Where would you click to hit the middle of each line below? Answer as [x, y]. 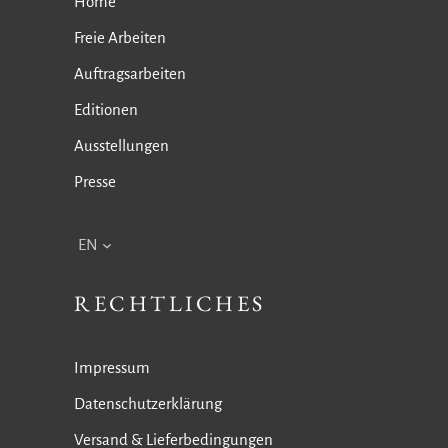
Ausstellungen [121, 145]
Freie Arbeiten [120, 37]
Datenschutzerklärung [148, 403]
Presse [95, 181]
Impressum [112, 367]
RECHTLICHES [170, 303]
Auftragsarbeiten [130, 73]
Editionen [106, 109]
